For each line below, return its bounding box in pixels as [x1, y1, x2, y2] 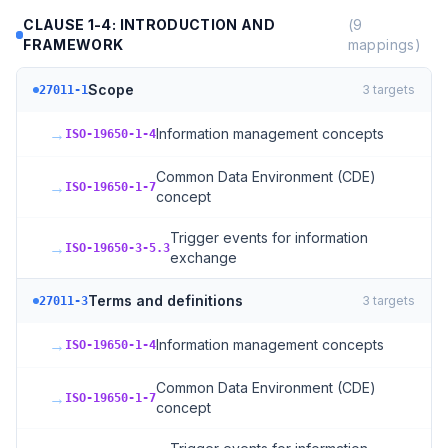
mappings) [347, 36, 421, 53]
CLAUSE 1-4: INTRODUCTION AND [23, 16, 276, 33]
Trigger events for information [170, 229, 368, 246]
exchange [170, 249, 237, 266]
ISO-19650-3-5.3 [65, 241, 170, 255]
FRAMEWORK [23, 36, 124, 53]
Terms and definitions [88, 292, 243, 309]
